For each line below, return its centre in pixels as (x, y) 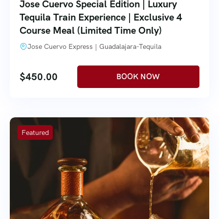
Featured (35, 132)
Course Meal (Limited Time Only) (91, 30)
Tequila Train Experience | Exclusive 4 (101, 17)
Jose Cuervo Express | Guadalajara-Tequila (94, 46)
